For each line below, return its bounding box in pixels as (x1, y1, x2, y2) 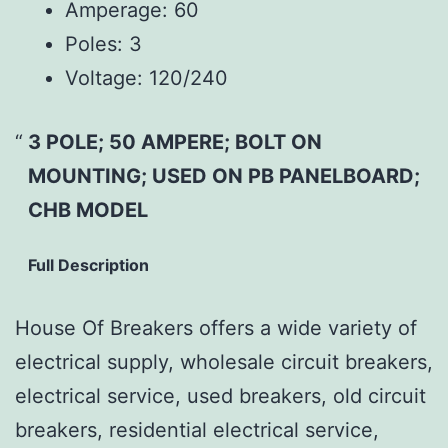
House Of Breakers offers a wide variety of (15, 315, 417, 340)
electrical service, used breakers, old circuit (15, 383, 426, 408)
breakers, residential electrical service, (15, 417, 379, 442)
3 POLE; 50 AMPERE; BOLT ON (27, 129, 322, 154)
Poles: (65, 31, 123, 56)
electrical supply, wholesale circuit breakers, (15, 349, 433, 374)
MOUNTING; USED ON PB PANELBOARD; (27, 163, 420, 188)
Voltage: (65, 65, 143, 90)
